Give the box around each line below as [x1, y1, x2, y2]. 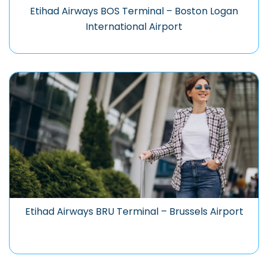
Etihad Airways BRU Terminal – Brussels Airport [25, 205, 243, 219]
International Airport [86, 20, 182, 34]
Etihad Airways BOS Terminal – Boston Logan [30, 4, 238, 19]
